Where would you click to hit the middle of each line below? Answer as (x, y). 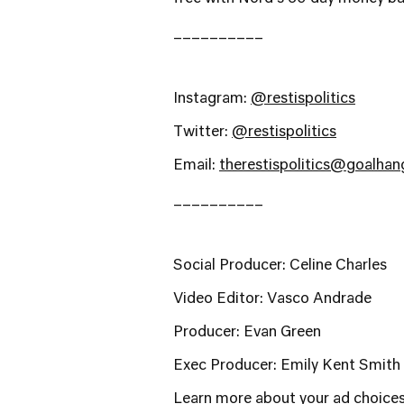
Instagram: (212, 99)
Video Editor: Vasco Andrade (272, 299)
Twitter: (202, 133)
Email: (196, 166)
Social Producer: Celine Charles (280, 266)
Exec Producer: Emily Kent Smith (287, 366)
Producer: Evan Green (247, 333)
